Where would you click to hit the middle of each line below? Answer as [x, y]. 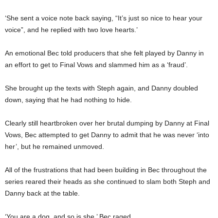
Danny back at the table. [42, 193]
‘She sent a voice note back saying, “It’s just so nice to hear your [104, 18]
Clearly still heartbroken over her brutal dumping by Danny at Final [107, 123]
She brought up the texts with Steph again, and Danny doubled [101, 88]
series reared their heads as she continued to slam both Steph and [108, 181]
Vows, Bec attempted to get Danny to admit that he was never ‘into [107, 135]
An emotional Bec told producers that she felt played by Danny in [104, 53]
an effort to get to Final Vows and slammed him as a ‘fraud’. [96, 64]
